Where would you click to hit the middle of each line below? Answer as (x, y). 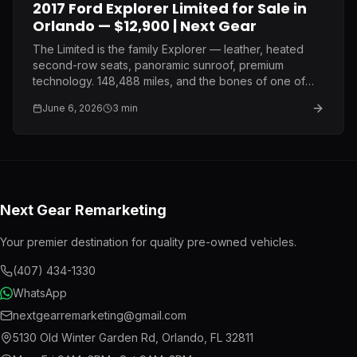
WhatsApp (40, 293)
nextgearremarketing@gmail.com (100, 315)
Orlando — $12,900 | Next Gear (145, 25)
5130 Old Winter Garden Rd (84, 337)
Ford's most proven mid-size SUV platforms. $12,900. (172, 96)
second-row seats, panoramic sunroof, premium (158, 65)
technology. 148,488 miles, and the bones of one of (169, 80)
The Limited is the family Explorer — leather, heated (168, 49)
